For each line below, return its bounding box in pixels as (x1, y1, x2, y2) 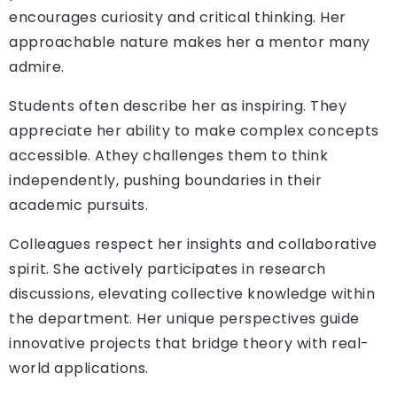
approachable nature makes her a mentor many (9, 32, 370, 53)
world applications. (9, 358, 149, 379)
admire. (9, 57, 65, 78)
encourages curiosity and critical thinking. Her (9, 7, 346, 28)
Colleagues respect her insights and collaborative (9, 234, 378, 255)
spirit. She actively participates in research (9, 259, 326, 280)
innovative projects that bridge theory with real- (9, 333, 370, 354)
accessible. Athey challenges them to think (9, 145, 328, 167)
